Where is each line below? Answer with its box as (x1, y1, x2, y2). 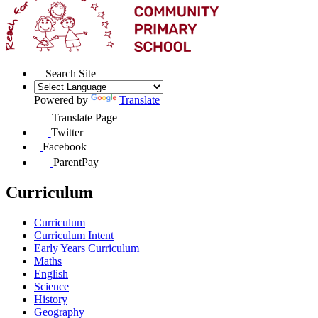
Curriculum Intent (34, 229, 114, 242)
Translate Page (52, 111, 118, 124)
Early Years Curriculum (34, 242, 139, 255)
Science (34, 280, 69, 293)
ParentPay (53, 156, 99, 169)
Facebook (43, 141, 87, 153)
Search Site (45, 67, 97, 80)
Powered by (34, 94, 91, 106)
